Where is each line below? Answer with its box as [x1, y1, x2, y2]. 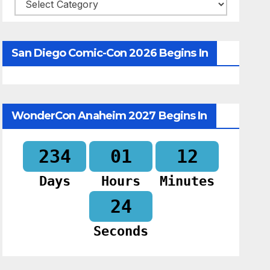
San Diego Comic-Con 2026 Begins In [11, 46, 208, 60]
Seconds [93, 224, 149, 239]
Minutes [160, 174, 215, 189]
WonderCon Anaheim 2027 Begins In [11, 109, 207, 122]
